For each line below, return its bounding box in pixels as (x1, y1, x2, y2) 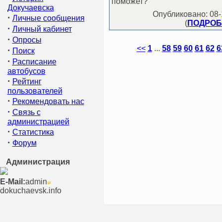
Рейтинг (12, 77, 42, 86)
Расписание (12, 57, 56, 66)
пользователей (7, 87, 62, 95)
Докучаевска (7, 3, 54, 12)
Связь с (12, 108, 41, 116)
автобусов (7, 67, 46, 75)
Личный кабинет (12, 25, 72, 33)
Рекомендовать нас (12, 97, 84, 106)
